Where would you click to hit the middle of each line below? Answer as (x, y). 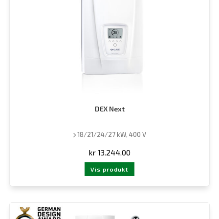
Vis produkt (109, 169)
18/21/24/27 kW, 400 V (111, 135)
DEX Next (109, 109)
